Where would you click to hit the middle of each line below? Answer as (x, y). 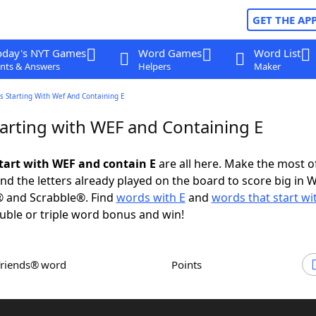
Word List (277, 53)
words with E (151, 197)
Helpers (154, 66)
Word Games (170, 53)
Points (190, 265)
